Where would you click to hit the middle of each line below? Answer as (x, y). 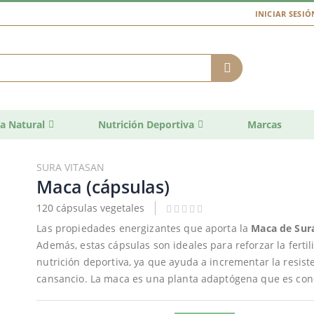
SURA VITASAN (71, 167)
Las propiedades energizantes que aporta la (144, 228)
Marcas (265, 124)
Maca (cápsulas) (103, 186)
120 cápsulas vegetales (91, 207)
